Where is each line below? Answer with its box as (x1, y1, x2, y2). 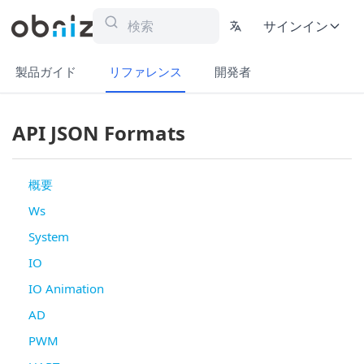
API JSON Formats (12, 119, 185, 146)
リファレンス (109, 63, 182, 80)
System (28, 228, 69, 245)
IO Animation (28, 280, 104, 297)
